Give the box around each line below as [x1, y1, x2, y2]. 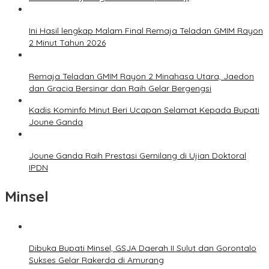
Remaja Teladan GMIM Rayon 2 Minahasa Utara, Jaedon [29, 71, 254, 82]
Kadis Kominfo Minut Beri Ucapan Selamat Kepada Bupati [29, 104, 259, 116]
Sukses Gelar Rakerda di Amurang [29, 255, 164, 266]
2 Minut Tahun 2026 [29, 37, 106, 49]
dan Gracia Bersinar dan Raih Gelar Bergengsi [29, 83, 211, 94]
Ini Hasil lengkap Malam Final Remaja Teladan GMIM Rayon [29, 25, 263, 37]
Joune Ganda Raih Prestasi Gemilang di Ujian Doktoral [29, 150, 246, 162]
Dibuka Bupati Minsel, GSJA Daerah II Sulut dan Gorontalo [29, 243, 256, 254]
